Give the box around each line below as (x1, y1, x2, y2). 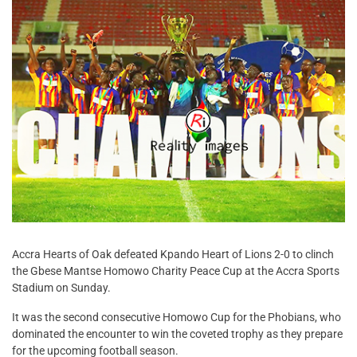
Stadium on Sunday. (12, 281, 111, 295)
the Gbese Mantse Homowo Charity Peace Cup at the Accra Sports (12, 265, 339, 278)
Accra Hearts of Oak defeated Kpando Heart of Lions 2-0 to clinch (12, 248, 334, 261)
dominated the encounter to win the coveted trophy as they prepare (12, 328, 343, 341)
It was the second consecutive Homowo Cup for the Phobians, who (12, 311, 341, 324)
